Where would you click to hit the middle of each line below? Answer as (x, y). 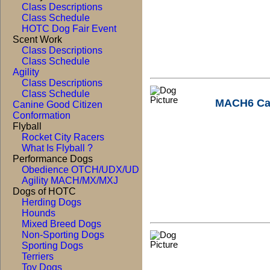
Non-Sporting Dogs (63, 235)
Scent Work (37, 39)
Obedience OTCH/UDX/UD (80, 170)
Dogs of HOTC (44, 191)
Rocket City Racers (63, 137)
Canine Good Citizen (58, 105)
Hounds (39, 213)
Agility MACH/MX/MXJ (70, 181)
